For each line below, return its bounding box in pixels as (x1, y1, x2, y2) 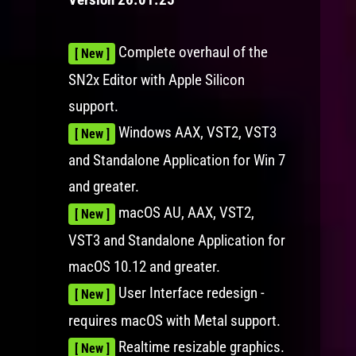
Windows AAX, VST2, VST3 (115, 123, 277, 142)
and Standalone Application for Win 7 (68, 151, 285, 170)
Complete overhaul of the (115, 43, 269, 62)
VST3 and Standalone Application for (68, 231, 285, 250)
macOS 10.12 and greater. (68, 257, 220, 277)
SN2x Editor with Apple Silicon (68, 71, 245, 90)
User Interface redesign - (115, 284, 265, 303)
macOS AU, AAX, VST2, (115, 203, 255, 222)
